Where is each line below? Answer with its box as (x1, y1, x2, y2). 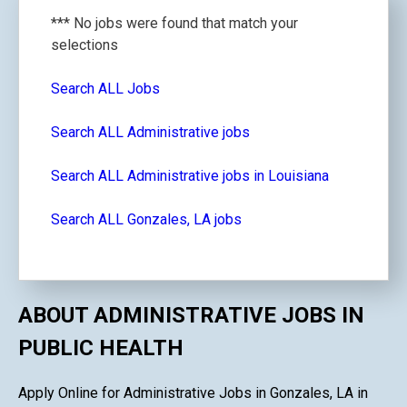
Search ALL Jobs (51, 80, 160, 97)
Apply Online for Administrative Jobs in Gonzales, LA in (18, 383, 368, 402)
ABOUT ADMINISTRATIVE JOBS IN (18, 302, 364, 328)
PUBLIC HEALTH (18, 334, 184, 361)
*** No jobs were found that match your (51, 15, 298, 32)
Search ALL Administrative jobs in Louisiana (51, 167, 329, 184)
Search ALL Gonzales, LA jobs (51, 211, 242, 228)
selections (51, 36, 118, 54)
